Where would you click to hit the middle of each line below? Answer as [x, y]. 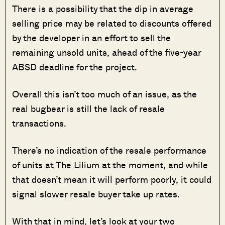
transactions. [41, 123]
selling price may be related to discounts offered [112, 23]
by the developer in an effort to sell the [92, 37]
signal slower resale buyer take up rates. [96, 194]
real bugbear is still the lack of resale [89, 108]
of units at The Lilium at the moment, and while [110, 164]
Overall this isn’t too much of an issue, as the [105, 94]
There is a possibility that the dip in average [103, 8]
